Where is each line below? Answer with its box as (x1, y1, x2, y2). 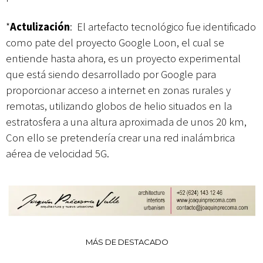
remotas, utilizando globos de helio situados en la (6, 99, 232, 113)
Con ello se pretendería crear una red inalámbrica (6, 131, 235, 145)
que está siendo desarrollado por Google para (6, 68, 216, 82)
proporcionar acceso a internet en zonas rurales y (6, 83, 231, 97)
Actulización (10, 20, 70, 34)
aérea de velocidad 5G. (6, 147, 109, 161)
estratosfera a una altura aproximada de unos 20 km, (6, 115, 247, 129)
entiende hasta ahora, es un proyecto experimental (6, 52, 241, 66)
